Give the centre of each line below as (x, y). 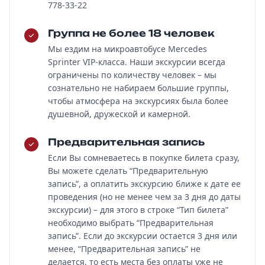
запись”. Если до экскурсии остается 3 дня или (143, 236)
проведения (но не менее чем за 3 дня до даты (144, 197)
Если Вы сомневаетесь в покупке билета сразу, (144, 158)
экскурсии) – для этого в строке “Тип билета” (138, 210)
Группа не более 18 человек (131, 33)
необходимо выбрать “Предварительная (131, 223)
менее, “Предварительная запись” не (124, 249)
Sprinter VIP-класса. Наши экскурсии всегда (137, 62)
